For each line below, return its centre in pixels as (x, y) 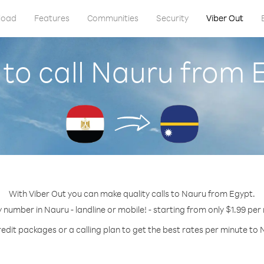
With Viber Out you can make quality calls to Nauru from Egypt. (132, 194)
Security (172, 18)
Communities (113, 18)
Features (52, 18)
